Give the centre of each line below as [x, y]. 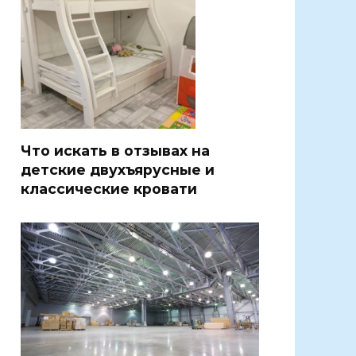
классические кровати [109, 188]
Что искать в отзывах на [115, 150]
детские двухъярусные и [118, 169]
